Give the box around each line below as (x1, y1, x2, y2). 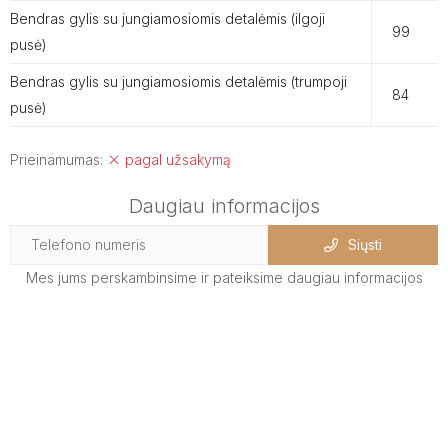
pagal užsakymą (121, 150, 231, 168)
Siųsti (348, 236, 382, 253)
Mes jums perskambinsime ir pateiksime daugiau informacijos (25, 268, 423, 286)
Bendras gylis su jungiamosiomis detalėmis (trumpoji (10, 72, 347, 90)
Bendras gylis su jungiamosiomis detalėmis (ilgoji (10, 9, 325, 27)
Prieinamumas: (10, 150, 107, 168)
